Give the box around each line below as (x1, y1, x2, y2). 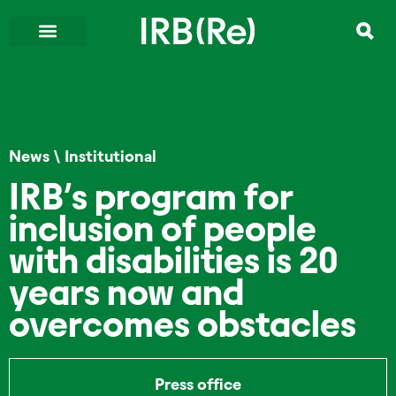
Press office (155, 375, 241, 394)
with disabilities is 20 (9, 240, 338, 281)
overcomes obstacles (9, 304, 356, 345)
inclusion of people (9, 209, 316, 249)
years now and (9, 272, 244, 313)
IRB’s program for (9, 177, 293, 217)
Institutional (65, 147, 156, 166)
